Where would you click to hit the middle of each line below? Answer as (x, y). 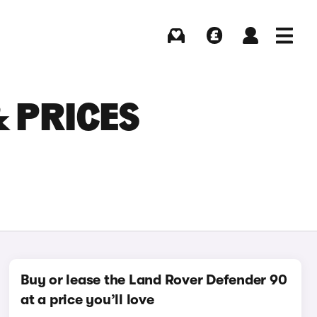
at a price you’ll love (87, 300)
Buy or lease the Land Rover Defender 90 (154, 280)
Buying (176, 50)
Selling (214, 50)
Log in (250, 50)
